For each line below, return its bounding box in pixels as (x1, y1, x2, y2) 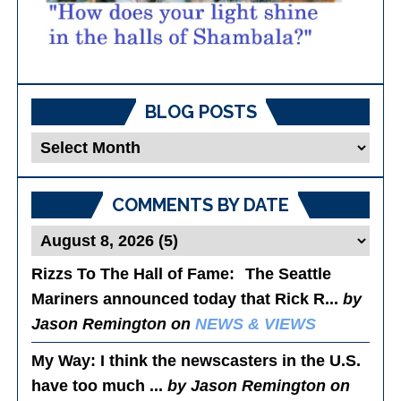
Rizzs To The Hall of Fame (31, 264, 230, 283)
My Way (31, 351, 91, 370)
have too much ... (31, 376, 168, 395)
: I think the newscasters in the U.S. (90, 351, 362, 370)
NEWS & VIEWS (195, 314, 317, 333)
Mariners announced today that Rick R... (31, 289, 344, 308)
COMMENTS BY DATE (112, 193, 289, 216)
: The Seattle (229, 264, 332, 283)
